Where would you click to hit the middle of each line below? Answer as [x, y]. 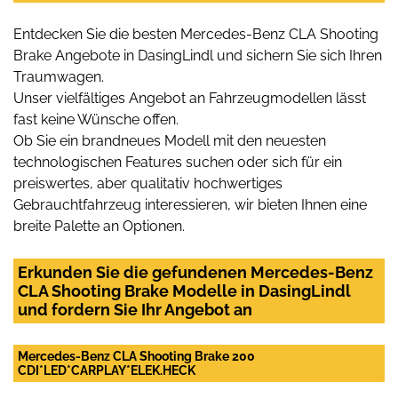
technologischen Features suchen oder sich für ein [178, 163]
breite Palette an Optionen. [99, 227]
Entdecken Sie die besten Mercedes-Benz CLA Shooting [196, 35]
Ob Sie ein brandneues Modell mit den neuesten [170, 141]
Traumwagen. [59, 77]
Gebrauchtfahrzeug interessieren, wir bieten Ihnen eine [190, 205]
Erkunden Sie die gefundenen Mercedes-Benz [195, 273]
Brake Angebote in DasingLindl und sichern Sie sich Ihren [198, 56]
